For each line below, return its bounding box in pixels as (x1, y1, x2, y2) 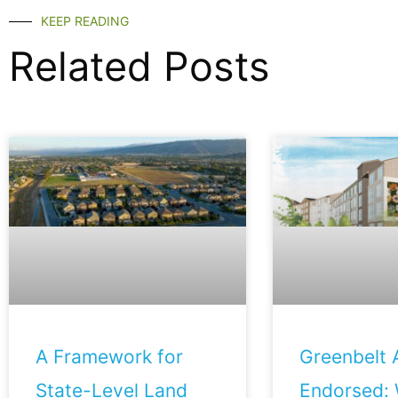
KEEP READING (41, 13, 129, 29)
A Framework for (36, 346, 183, 369)
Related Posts (9, 42, 270, 92)
